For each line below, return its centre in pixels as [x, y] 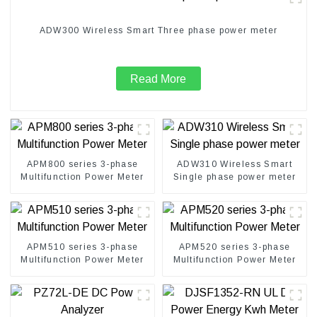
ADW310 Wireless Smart [235, 164]
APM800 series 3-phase [82, 164]
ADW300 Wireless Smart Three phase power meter [158, 31]
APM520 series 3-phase [235, 247]
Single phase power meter [235, 177]
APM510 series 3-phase [82, 247]
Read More [158, 79]
